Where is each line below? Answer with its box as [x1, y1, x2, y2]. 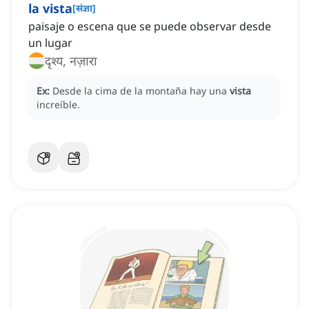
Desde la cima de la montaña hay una [52, 84, 230, 98]
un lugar [28, 35, 72, 51]
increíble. [37, 98, 80, 112]
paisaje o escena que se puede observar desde [28, 19, 271, 34]
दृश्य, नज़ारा [45, 52, 97, 70]
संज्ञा [76, 1, 92, 15]
